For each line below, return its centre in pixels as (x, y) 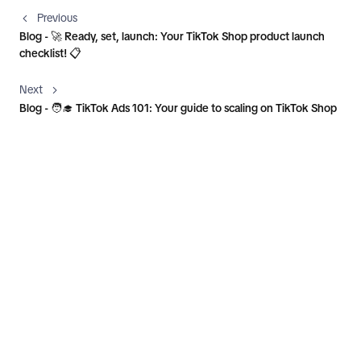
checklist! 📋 (50, 53)
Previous (57, 18)
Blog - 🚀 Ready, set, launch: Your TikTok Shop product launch (172, 36)
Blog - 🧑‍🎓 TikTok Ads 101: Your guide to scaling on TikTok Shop (178, 108)
